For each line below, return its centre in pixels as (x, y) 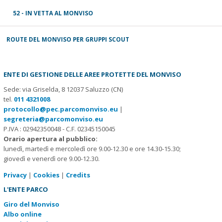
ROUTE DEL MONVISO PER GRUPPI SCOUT (68, 39)
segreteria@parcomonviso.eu (53, 119)
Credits (78, 175)
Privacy (15, 175)
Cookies (46, 175)
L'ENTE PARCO (26, 190)
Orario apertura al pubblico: (50, 139)
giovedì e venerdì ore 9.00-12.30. (51, 159)
